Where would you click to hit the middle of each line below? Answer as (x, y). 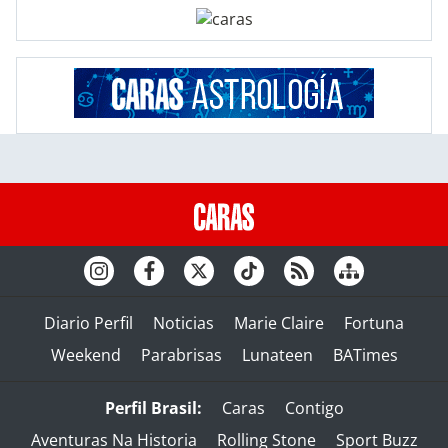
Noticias (183, 322)
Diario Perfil (88, 322)
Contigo (314, 407)
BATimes (365, 354)
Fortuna (374, 322)
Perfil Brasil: (153, 407)
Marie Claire (279, 322)
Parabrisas (181, 354)
